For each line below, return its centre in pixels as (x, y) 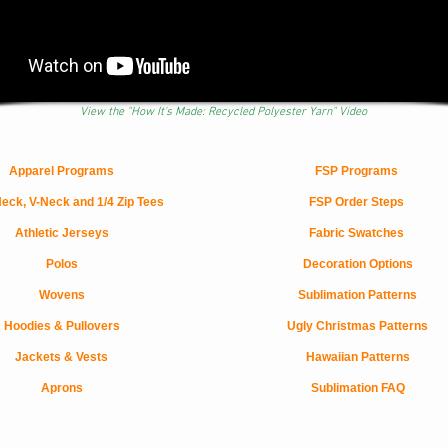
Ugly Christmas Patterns (357, 326)
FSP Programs (356, 171)
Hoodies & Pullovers (61, 326)
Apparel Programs (61, 171)
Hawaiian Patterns (357, 357)
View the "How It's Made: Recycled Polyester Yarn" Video (223, 112)
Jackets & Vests (61, 357)
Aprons (61, 388)
